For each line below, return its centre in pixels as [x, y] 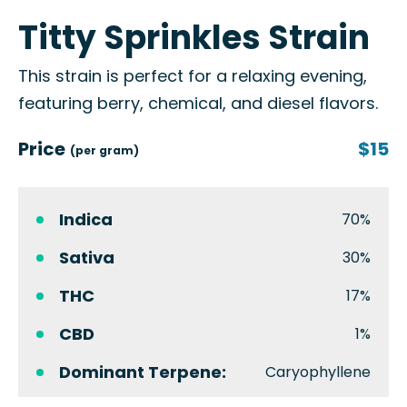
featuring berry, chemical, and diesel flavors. [198, 103]
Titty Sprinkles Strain [194, 38]
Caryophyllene [318, 372]
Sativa [87, 258]
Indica [86, 219]
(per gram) [104, 150]
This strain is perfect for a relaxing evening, [193, 76]
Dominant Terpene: [143, 372]
